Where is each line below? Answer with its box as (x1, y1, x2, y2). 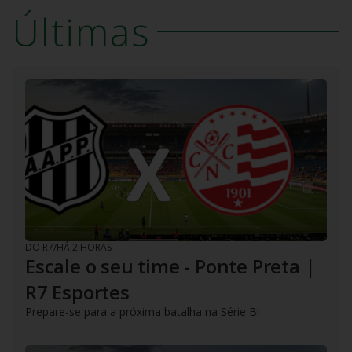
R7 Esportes (25, 278, 130, 305)
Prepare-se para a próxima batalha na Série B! (25, 303, 259, 319)
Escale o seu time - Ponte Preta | (25, 252, 316, 279)
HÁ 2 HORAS (57, 240, 112, 254)
